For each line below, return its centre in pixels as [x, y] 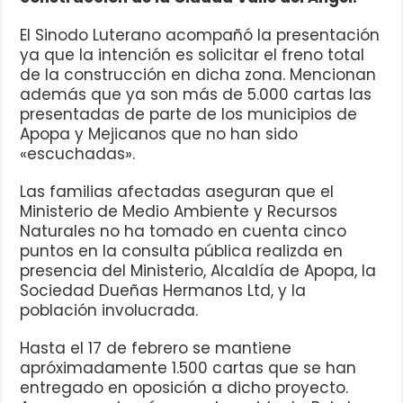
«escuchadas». [78, 153]
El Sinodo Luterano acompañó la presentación [200, 35]
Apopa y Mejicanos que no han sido [159, 134]
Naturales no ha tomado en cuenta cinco [184, 231]
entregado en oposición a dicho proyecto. [184, 387]
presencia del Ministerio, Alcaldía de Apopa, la [198, 270]
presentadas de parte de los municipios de [189, 114]
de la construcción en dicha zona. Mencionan [198, 74]
